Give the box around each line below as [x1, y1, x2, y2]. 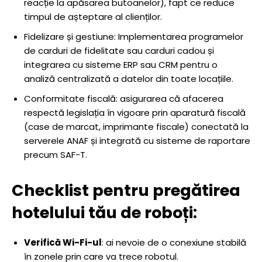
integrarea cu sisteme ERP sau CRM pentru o [24, 58, 218, 71]
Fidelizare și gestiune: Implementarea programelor [24, 30, 243, 43]
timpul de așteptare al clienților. [24, 11, 162, 23]
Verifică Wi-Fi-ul [24, 236, 102, 249]
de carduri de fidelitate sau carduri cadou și [24, 44, 214, 57]
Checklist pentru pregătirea [12, 180, 240, 201]
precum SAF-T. [24, 149, 87, 161]
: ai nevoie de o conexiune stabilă [102, 236, 246, 249]
